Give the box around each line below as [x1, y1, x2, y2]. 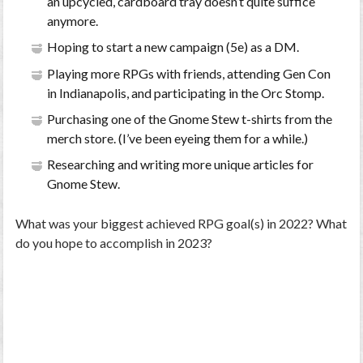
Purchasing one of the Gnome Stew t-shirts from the [46, 111, 332, 127]
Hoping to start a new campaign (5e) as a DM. [46, 39, 299, 55]
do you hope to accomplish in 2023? [15, 234, 213, 250]
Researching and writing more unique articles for [46, 156, 314, 173]
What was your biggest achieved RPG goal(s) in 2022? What [15, 215, 348, 231]
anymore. [46, 13, 98, 29]
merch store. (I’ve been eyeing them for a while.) [46, 130, 308, 147]
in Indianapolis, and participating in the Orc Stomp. [46, 84, 324, 100]
